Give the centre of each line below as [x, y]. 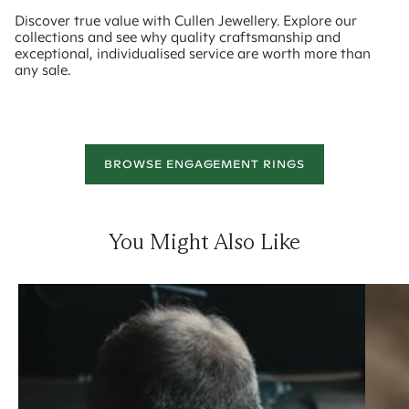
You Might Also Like [204, 242]
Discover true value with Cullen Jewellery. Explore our [186, 21]
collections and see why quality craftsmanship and [178, 37]
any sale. [42, 70]
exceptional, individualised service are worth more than [193, 54]
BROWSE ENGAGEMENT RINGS [204, 164]
